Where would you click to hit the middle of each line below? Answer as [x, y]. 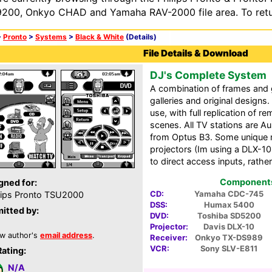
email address [66, 235]
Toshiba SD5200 [229, 216]
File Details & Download [196, 53]
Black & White [100, 37]
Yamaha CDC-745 [229, 194]
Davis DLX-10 [229, 227]
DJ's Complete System [208, 75]
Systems [51, 37]
